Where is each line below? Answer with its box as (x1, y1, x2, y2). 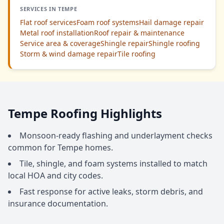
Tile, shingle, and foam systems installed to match (19, 158, 207, 169)
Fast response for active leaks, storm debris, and (19, 186, 203, 197)
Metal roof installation (20, 28, 94, 37)
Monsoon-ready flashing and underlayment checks (19, 130, 212, 141)
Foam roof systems (76, 17, 139, 27)
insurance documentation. (8, 198, 108, 209)
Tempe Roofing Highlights (8, 105, 162, 121)
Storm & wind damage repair (20, 49, 117, 58)
